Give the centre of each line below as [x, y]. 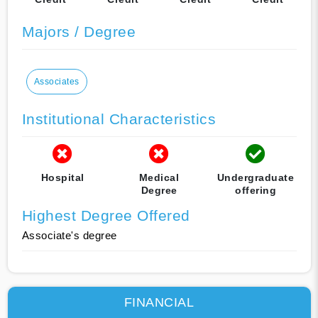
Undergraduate [256, 177]
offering [256, 190]
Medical [159, 177]
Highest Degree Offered [106, 215]
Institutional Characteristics [119, 119]
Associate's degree [69, 235]
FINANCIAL [159, 302]
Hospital [62, 177]
